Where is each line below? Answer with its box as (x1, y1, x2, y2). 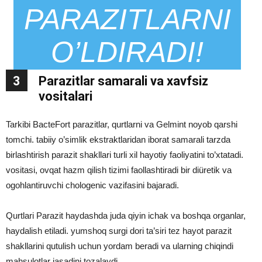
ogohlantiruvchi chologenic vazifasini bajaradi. (6, 180, 179, 191)
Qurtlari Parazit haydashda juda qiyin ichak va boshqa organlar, (6, 211, 246, 221)
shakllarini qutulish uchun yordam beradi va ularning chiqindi (6, 241, 233, 251)
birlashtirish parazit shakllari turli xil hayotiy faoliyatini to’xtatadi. (6, 150, 243, 160)
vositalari (39, 89, 92, 104)
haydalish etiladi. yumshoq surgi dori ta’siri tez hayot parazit (6, 226, 232, 236)
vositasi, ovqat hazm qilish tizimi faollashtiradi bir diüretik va (6, 165, 232, 175)
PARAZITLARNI (23, 3, 231, 36)
